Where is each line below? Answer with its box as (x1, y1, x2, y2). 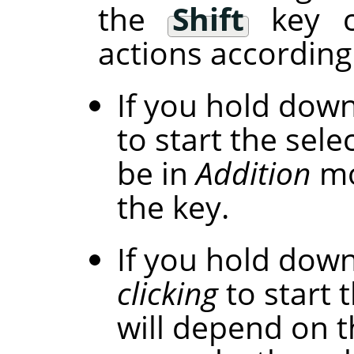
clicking (116, 272, 218, 314)
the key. (116, 186, 229, 228)
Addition (195, 152, 311, 194)
